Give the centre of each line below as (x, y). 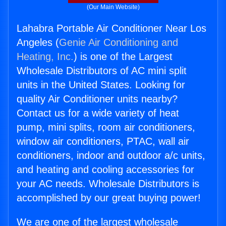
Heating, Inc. (45, 57)
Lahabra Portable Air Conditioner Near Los (111, 29)
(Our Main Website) (113, 7)
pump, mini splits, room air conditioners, (106, 127)
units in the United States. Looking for (101, 85)
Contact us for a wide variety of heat (98, 113)
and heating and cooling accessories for (105, 170)
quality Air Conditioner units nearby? (97, 99)
